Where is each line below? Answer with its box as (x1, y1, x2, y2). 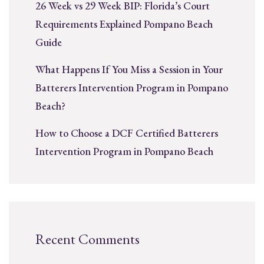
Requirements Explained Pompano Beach (35, 16, 213, 31)
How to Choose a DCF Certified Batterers (35, 126, 218, 140)
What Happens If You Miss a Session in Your (35, 62, 223, 76)
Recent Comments (35, 229, 140, 248)
